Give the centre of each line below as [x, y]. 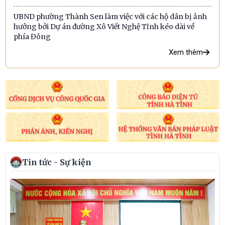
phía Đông [32, 37]
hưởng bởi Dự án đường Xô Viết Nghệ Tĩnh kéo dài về [104, 27]
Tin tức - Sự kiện [57, 162]
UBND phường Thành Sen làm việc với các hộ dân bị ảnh [110, 17]
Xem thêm [186, 52]
